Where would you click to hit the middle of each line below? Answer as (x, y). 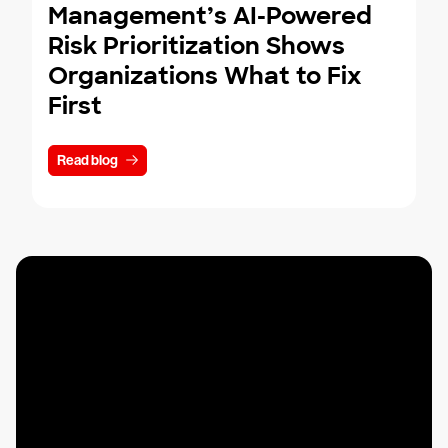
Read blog (87, 161)
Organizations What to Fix (205, 76)
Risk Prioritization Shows (196, 46)
